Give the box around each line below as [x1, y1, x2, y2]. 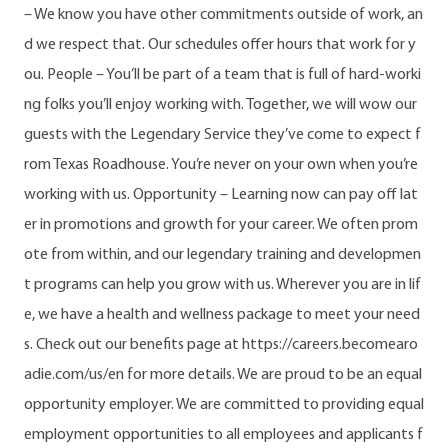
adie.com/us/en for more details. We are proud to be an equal [24, 366, 422, 383]
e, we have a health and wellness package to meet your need [24, 306, 420, 323]
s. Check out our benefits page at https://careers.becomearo [24, 336, 418, 353]
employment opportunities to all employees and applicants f [24, 426, 423, 443]
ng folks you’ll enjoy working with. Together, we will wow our [24, 96, 417, 113]
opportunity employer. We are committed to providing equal [24, 396, 424, 413]
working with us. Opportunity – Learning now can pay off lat [24, 186, 418, 203]
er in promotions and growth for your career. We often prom [24, 216, 418, 233]
